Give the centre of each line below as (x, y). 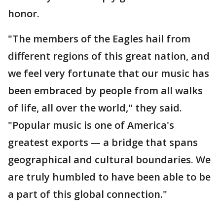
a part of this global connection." (88, 194)
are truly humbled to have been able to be (109, 177)
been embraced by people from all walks (105, 91)
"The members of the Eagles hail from (99, 39)
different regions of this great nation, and (109, 56)
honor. (24, 14)
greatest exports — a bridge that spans (103, 142)
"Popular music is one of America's (91, 125)
